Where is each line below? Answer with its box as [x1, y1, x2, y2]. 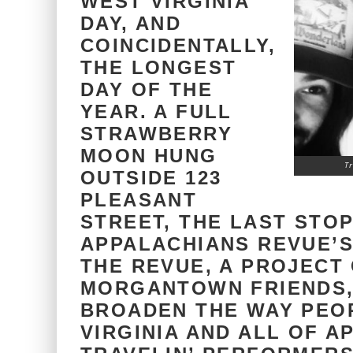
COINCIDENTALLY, [80, 35, 276, 56]
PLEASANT [80, 189, 198, 210]
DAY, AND [80, 13, 182, 34]
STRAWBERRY [80, 123, 232, 144]
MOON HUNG [80, 145, 217, 166]
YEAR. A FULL [80, 101, 232, 122]
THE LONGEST [80, 57, 237, 78]
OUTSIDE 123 [80, 167, 222, 188]
